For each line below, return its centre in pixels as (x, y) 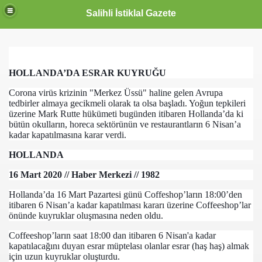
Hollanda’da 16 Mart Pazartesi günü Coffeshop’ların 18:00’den (125, 194)
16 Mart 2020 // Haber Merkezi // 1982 (84, 175)
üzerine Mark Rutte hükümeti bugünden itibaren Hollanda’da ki (126, 114)
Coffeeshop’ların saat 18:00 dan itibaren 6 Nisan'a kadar (112, 235)
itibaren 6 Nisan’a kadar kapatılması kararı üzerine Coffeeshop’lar (130, 205)
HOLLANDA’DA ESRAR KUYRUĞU (87, 73)
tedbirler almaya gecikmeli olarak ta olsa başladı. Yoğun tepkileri (127, 103)
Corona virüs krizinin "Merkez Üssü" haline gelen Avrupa (116, 93)
